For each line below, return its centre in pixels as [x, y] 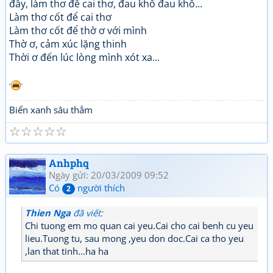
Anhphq [69, 163]
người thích [100, 188]
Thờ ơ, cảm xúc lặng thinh [68, 44]
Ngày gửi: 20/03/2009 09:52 [109, 175]
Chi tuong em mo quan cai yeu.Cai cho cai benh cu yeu [139, 226]
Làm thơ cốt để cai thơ [60, 17]
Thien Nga [48, 213]
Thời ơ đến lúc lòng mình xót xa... [84, 58]
